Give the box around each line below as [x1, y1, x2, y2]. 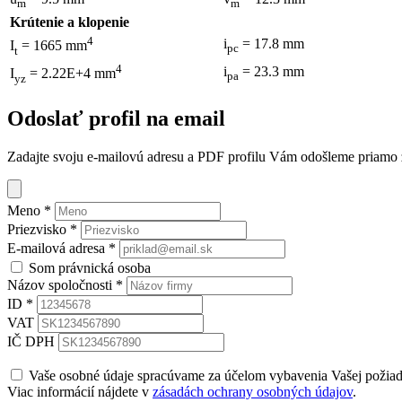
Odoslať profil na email [7, 106, 225, 130]
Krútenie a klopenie [10, 13, 129, 30]
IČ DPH [7, 333, 55, 349]
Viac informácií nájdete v [7, 383, 153, 399]
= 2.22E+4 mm [26, 66, 116, 82]
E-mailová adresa [7, 240, 109, 256]
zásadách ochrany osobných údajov [153, 383, 353, 399]
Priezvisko [7, 221, 70, 237]
